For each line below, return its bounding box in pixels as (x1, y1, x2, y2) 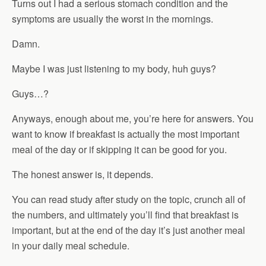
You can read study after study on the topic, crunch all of (12, 192, 245, 206)
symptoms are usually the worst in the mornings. (12, 12, 213, 26)
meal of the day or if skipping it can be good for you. (12, 142, 227, 156)
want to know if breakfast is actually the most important (12, 127, 239, 141)
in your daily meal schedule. (12, 239, 129, 252)
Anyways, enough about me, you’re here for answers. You (12, 112, 254, 125)
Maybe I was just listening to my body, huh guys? (12, 62, 216, 75)
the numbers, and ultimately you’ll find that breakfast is (12, 208, 239, 221)
